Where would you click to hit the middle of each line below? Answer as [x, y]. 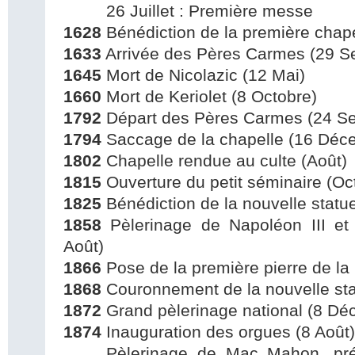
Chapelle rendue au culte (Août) [224, 161]
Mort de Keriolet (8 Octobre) [209, 97]
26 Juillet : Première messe [188, 11]
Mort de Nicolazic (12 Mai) [203, 75]
